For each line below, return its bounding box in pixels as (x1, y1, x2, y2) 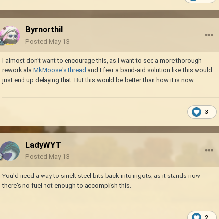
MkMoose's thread (33, 66, 86, 74)
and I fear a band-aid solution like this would (86, 66, 212, 74)
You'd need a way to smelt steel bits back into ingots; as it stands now (2, 172, 200, 180)
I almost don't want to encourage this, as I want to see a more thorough (2, 57, 202, 65)
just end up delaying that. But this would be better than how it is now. (2, 76, 195, 84)
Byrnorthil (25, 24, 63, 35)
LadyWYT (25, 140, 61, 150)
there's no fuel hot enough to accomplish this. (2, 182, 131, 190)
